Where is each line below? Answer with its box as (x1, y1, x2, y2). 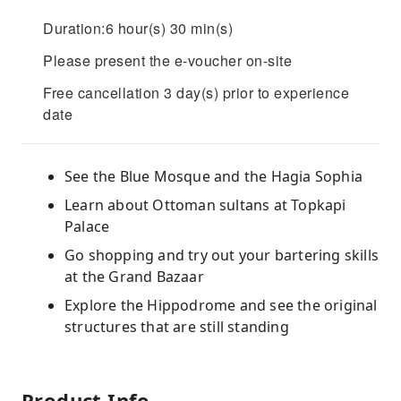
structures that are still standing (64, 317, 289, 337)
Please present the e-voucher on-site (43, 50, 292, 71)
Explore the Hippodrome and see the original (64, 295, 378, 315)
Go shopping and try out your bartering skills (64, 245, 380, 265)
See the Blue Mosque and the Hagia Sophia (64, 166, 363, 186)
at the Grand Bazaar (64, 267, 204, 286)
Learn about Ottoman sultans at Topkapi (64, 195, 346, 215)
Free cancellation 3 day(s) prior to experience (43, 82, 349, 103)
